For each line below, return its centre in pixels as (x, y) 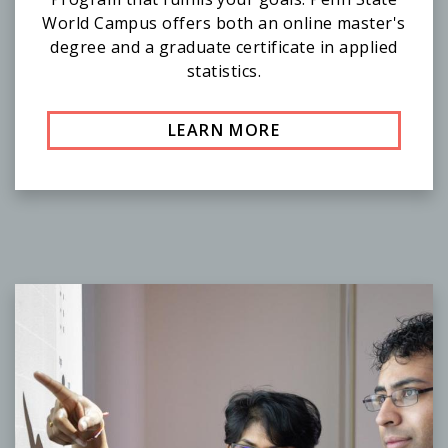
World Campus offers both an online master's (224, 23)
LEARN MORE (224, 130)
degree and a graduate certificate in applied (224, 47)
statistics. (224, 71)
